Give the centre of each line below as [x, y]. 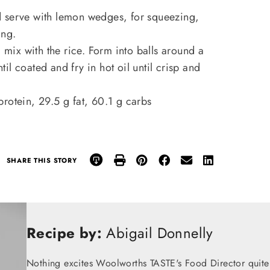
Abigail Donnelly [158, 233]
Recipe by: [64, 233]
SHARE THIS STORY [42, 160]
